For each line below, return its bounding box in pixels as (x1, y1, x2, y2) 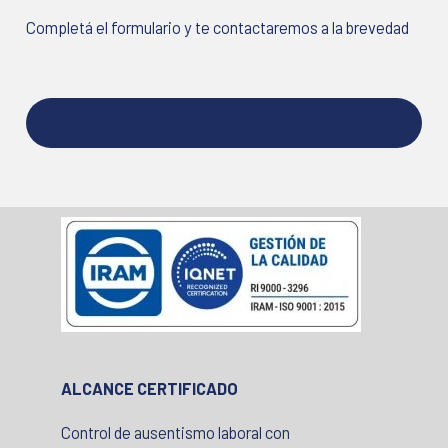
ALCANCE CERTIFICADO (61, 379, 238, 399)
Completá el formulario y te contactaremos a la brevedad (26, 18, 410, 38)
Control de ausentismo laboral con (61, 422, 290, 442)
